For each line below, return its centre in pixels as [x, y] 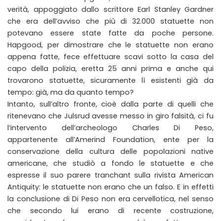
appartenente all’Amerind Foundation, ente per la [110, 139]
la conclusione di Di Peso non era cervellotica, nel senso [110, 199]
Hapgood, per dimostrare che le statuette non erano [110, 45]
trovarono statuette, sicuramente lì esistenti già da [110, 80]
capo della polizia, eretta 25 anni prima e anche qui [110, 68]
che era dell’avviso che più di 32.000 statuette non [110, 21]
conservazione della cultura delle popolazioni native [110, 151]
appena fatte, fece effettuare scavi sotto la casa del [110, 56]
